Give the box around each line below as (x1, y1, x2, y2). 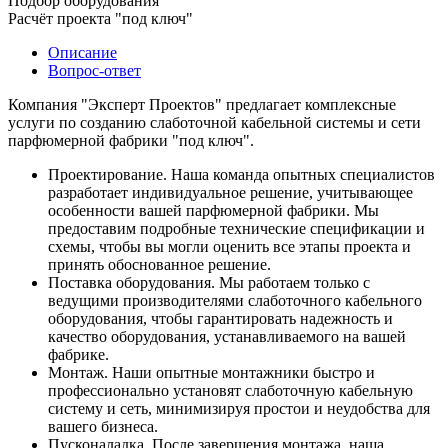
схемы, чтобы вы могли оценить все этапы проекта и (48, 237, 411, 255)
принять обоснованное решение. (48, 255, 271, 273)
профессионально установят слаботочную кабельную (48, 381, 413, 399)
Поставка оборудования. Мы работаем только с (48, 273, 370, 291)
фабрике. (48, 345, 109, 363)
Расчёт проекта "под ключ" (8, 9, 193, 27)
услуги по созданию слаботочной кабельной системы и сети (8, 113, 421, 131)
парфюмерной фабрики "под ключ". (8, 131, 254, 149)
